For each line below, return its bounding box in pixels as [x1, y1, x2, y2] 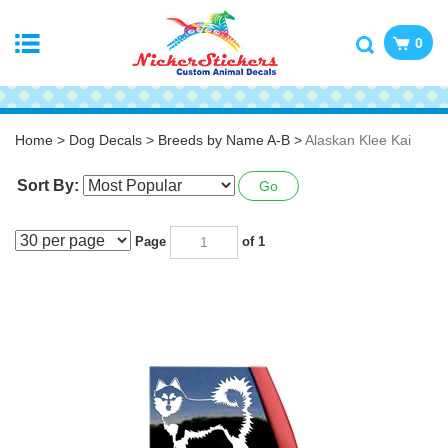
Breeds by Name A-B [158, 132, 290, 148]
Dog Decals [69, 132, 142, 148]
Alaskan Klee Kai [305, 132, 411, 148]
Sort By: [17, 177, 79, 194]
